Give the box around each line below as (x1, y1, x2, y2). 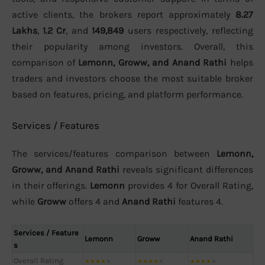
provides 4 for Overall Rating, (125, 180, 253, 192)
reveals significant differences (119, 164, 253, 176)
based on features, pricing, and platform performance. (12, 88, 243, 100)
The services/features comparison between (12, 148, 216, 160)
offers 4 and (66, 196, 122, 208)
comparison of (12, 56, 78, 68)
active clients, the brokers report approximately (12, 8, 235, 20)
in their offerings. (12, 180, 90, 192)
